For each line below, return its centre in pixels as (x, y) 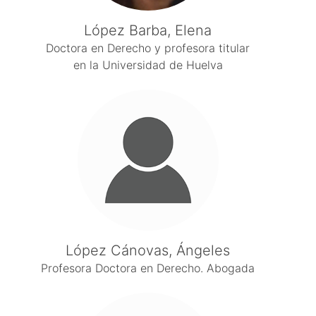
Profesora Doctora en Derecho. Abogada (148, 268)
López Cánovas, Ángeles (148, 250)
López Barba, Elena (148, 30)
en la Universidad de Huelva (148, 65)
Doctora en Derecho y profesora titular (148, 48)
